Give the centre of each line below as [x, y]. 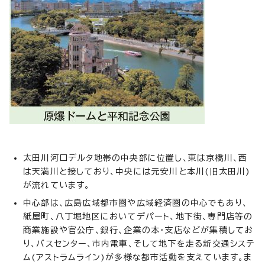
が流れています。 [57, 185]
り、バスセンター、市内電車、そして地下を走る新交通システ [139, 243]
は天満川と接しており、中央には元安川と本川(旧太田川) [137, 171]
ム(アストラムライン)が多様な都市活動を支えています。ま [138, 257]
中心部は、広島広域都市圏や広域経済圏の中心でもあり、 [136, 203]
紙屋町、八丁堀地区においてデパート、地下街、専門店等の [138, 216]
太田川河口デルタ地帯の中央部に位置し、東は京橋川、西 [135, 158]
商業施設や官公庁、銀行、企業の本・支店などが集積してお [138, 230]
